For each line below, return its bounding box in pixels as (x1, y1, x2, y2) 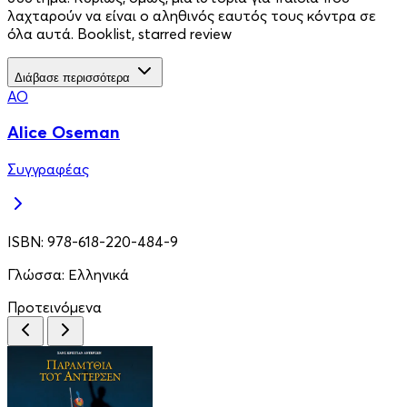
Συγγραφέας (7, 160, 89, 179)
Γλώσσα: (7, 265, 68, 284)
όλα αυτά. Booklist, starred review (7, 24, 232, 43)
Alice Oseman (7, 122, 120, 144)
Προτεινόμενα (7, 298, 102, 317)
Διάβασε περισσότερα (15, 70, 130, 84)
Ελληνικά (68, 265, 129, 284)
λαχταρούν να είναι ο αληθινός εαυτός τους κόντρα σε (7, 5, 376, 25)
